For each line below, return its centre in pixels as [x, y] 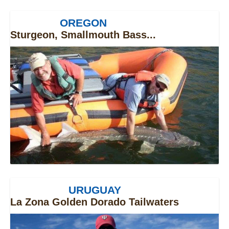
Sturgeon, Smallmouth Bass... [83, 35]
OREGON [83, 23]
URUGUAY [95, 190]
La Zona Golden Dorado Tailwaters [95, 202]
